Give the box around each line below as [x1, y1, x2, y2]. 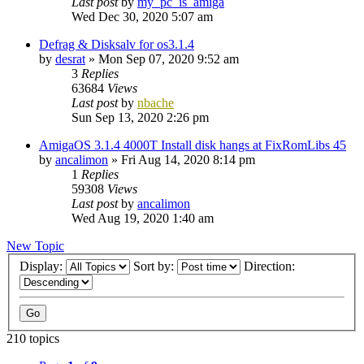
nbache [137, 95, 174, 110]
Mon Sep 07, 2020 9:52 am [98, 51, 239, 66]
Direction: [244, 259, 298, 274]
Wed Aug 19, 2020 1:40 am [71, 210, 214, 225]
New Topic [6, 238, 64, 253]
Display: [19, 259, 66, 274]
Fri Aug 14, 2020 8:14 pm [121, 152, 255, 167]
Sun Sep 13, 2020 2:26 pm [71, 110, 209, 124]
